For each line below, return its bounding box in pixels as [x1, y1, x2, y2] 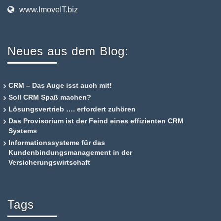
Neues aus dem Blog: [7, 44, 129, 58]
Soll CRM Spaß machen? [8, 93, 91, 101]
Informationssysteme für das [8, 139, 105, 147]
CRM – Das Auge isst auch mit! [8, 81, 112, 89]
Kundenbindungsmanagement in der [8, 148, 132, 156]
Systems [8, 127, 37, 135]
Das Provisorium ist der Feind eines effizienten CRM [8, 117, 184, 125]
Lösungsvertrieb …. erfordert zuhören [8, 105, 136, 113]
